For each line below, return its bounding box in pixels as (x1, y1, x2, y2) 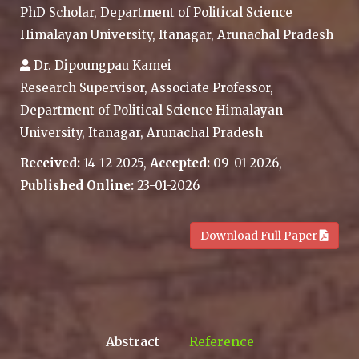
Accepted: (150, 155, 210, 171)
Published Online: (20, 177, 134, 193)
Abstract (105, 333, 159, 349)
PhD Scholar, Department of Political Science (20, 4, 292, 20)
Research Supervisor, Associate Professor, (20, 79, 273, 95)
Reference (188, 333, 254, 349)
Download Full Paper (200, 228, 320, 243)
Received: (20, 155, 80, 171)
